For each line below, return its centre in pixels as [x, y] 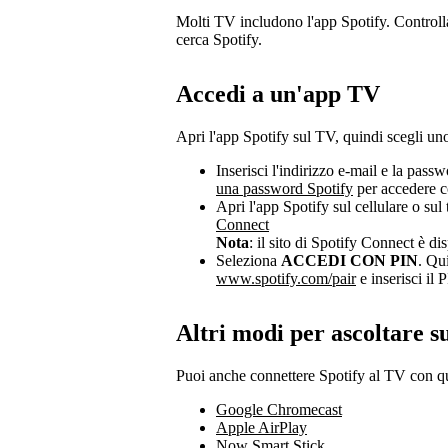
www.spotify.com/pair [286, 278]
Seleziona [248, 260]
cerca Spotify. [219, 39]
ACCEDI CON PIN [349, 260]
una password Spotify [284, 188]
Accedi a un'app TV [278, 93]
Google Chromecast [279, 409]
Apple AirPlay [261, 427]
